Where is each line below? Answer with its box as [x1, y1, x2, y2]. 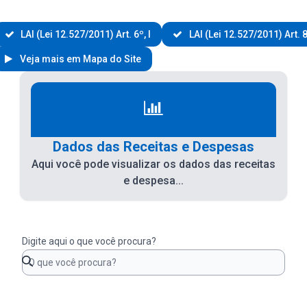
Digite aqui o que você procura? [21, 235, 156, 247]
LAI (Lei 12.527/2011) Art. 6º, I [19, 28, 151, 40]
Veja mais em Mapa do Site [18, 53, 142, 64]
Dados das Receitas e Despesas [52, 138, 254, 155]
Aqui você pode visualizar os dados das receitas [31, 157, 275, 171]
